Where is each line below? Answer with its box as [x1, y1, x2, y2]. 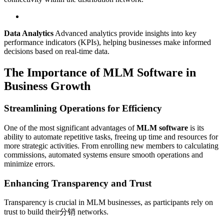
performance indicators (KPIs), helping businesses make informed [4, 38, 211, 47]
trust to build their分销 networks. [4, 207, 108, 216]
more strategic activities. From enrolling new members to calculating [4, 141, 218, 150]
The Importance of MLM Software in [4, 66, 196, 79]
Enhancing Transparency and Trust [4, 177, 151, 188]
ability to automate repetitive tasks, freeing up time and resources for [4, 132, 218, 141]
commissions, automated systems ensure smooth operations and [4, 150, 203, 159]
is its [188, 123, 204, 132]
